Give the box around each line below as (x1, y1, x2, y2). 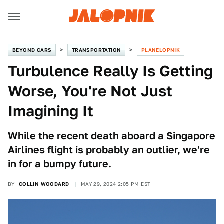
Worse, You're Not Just (8, 82, 172, 100)
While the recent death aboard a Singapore (8, 130, 215, 142)
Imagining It (8, 102, 93, 120)
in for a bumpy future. (8, 158, 111, 170)
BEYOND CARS (12, 47, 52, 53)
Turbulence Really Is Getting (8, 62, 213, 80)
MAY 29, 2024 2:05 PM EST (80, 181, 151, 187)
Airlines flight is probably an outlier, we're (8, 144, 210, 156)
